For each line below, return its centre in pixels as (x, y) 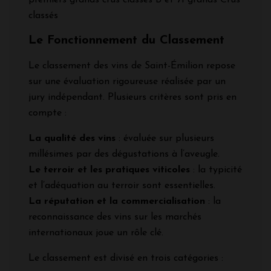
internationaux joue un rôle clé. (96, 233)
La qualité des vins (72, 138)
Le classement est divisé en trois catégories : (126, 258)
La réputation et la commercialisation (117, 201)
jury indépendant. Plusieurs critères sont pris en (132, 97)
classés (43, 15)
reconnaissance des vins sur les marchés (115, 217)
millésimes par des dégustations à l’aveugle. (124, 154)
